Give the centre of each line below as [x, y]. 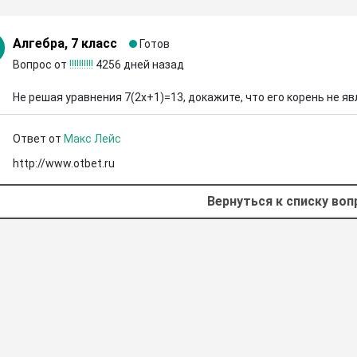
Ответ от [38, 139]
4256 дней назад [139, 65]
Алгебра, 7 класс [65, 43]
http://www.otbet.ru [63, 163]
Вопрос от [41, 65]
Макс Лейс [92, 139]
